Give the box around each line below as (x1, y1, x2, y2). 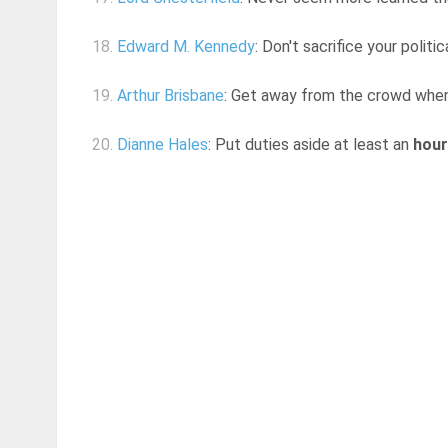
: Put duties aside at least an (208, 135, 413, 155)
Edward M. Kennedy (117, 37, 255, 57)
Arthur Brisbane (117, 86, 224, 106)
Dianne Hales (117, 135, 208, 155)
